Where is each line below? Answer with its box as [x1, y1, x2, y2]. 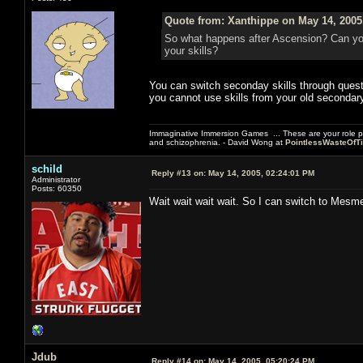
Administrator [32, 174, 80, 184]
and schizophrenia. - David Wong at [149, 137, 285, 147]
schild [32, 162, 62, 175]
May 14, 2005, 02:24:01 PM [206, 168, 314, 177]
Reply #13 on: [152, 168, 206, 177]
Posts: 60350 [32, 183, 82, 193]
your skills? [164, 44, 218, 57]
